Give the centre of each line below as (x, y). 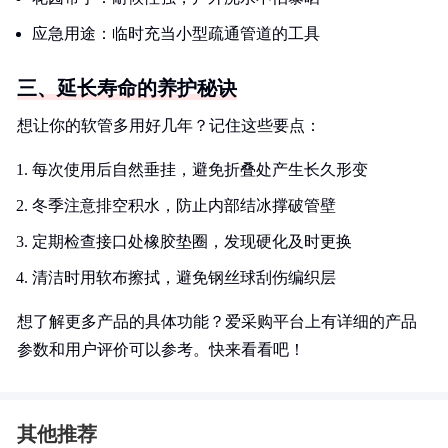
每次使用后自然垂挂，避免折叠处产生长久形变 (200, 169)
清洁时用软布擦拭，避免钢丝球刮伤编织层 (184, 277)
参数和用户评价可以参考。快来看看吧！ (161, 349)
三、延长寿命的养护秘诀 (127, 88)
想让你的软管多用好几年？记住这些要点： (169, 125)
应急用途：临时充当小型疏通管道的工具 (176, 33)
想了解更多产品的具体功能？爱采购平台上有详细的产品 (217, 321)
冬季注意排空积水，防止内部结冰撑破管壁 (184, 205)
